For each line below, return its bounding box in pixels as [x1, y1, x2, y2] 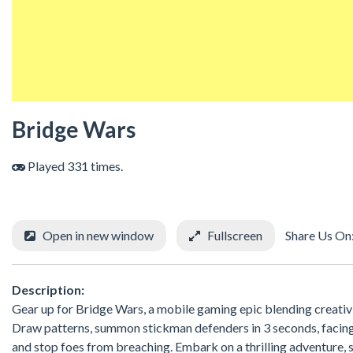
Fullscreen [207, 228, 262, 243]
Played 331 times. [25, 158, 123, 174]
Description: [12, 281, 84, 297]
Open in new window [43, 228, 154, 243]
